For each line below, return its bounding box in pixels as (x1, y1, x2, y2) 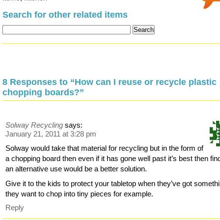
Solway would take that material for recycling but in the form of (5, 144, 204, 153)
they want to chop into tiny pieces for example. (5, 189, 154, 198)
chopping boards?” (2, 87, 84, 98)
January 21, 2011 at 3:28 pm (5, 130, 97, 138)
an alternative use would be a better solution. (5, 165, 147, 173)
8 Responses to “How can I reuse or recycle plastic (2, 77, 217, 87)
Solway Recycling (5, 121, 63, 130)
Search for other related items (2, 10, 128, 20)
